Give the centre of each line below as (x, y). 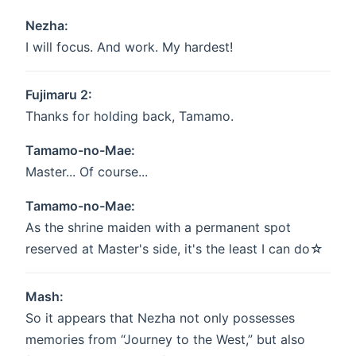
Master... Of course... (87, 172)
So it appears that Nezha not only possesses (160, 318)
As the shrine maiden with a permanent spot (158, 228)
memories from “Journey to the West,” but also (165, 340)
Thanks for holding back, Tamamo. (130, 116)
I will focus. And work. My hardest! (129, 47)
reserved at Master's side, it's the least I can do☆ (174, 249)
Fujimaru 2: (59, 95)
